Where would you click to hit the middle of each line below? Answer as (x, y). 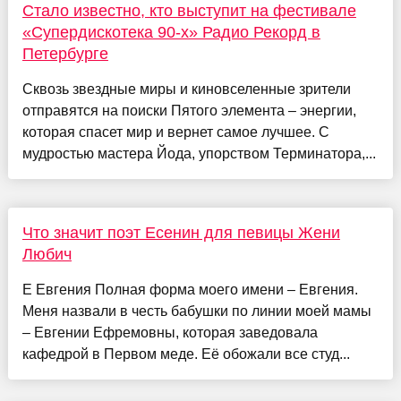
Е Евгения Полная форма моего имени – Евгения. (190, 290)
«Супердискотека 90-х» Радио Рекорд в (171, 33)
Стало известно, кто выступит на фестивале (189, 11)
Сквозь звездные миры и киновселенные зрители (186, 90)
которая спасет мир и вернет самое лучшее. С (175, 132)
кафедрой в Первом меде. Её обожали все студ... (186, 354)
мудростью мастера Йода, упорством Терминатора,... (199, 154)
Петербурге (65, 54)
